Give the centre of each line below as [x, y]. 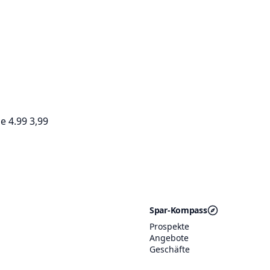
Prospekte [169, 226]
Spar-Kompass [178, 210]
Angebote [169, 237]
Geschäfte [170, 249]
